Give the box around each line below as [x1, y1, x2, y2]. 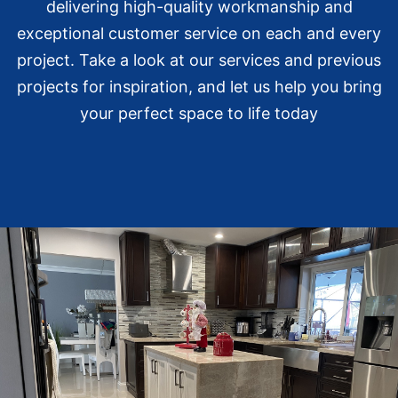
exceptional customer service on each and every [17, 24, 381, 44]
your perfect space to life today [80, 104, 318, 123]
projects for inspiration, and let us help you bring [16, 77, 382, 97]
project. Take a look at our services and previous [17, 51, 381, 70]
